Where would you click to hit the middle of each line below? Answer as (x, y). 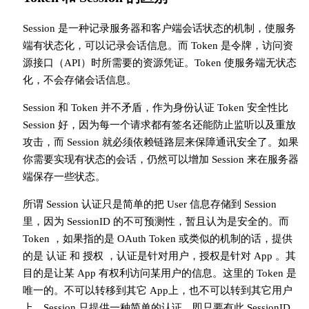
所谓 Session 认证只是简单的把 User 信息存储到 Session (149, 205)
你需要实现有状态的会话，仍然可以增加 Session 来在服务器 (160, 160)
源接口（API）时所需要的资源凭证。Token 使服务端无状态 (159, 63)
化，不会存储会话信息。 (79, 80)
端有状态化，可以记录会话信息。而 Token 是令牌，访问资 (158, 46)
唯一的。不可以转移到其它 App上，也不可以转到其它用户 (157, 291)
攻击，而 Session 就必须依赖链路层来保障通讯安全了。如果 (160, 142)
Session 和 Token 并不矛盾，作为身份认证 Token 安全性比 (155, 108)
